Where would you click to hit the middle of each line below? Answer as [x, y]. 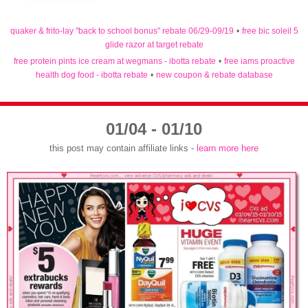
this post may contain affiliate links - [123, 148]
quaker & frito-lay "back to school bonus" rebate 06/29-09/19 [122, 31]
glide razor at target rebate [154, 45]
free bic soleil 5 [270, 31]
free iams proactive [259, 62]
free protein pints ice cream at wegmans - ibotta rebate [114, 62]
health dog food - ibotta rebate [91, 75]
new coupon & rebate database [214, 75]
